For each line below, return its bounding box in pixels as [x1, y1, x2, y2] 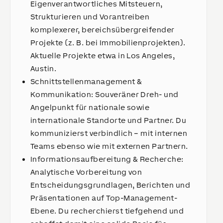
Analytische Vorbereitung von [30, 168, 142, 176]
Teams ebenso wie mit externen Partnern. [30, 142, 190, 150]
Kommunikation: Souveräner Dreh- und [30, 90, 179, 99]
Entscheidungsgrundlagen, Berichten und [30, 181, 191, 189]
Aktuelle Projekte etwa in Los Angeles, [30, 51, 175, 60]
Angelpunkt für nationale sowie [30, 103, 150, 111]
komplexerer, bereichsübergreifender [30, 25, 175, 34]
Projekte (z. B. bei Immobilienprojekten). [30, 38, 186, 47]
